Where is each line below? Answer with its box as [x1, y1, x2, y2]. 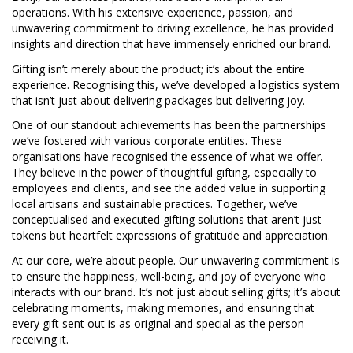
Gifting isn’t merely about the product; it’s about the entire [12, 61, 305, 76]
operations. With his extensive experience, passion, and [12, 4, 293, 20]
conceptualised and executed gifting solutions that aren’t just [12, 212, 321, 228]
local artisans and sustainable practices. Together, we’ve [12, 196, 298, 212]
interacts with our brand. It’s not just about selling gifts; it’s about [12, 284, 340, 300]
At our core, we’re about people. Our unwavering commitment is [12, 253, 340, 269]
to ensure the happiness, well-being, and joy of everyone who [12, 269, 326, 284]
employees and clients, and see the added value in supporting [12, 180, 325, 196]
